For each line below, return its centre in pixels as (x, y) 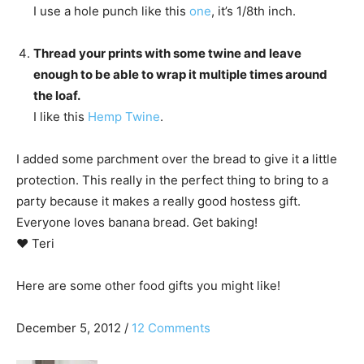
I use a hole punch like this (111, 11)
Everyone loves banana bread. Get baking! (137, 222)
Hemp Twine (124, 116)
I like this (61, 116)
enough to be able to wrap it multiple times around (180, 74)
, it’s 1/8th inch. (253, 11)
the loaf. (57, 95)
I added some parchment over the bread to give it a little (177, 158)
